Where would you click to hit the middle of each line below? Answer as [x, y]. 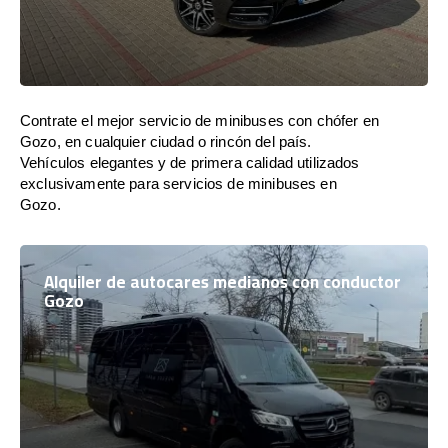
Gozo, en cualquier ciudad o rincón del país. [166, 141]
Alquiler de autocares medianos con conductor [222, 282]
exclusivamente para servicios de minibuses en [178, 183]
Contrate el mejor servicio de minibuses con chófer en [199, 120]
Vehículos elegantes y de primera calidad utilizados [190, 162]
